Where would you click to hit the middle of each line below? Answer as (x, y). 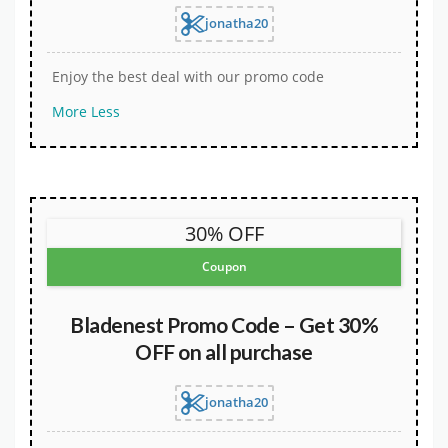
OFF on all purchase (224, 352)
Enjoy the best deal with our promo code (188, 77)
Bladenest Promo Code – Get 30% (224, 325)
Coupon (224, 267)
